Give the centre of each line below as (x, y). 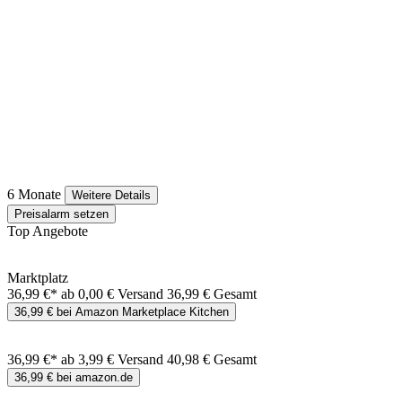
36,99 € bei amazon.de (74, 378)
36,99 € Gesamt (212, 294)
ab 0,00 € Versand (114, 294)
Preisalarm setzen (61, 214)
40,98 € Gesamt (212, 360)
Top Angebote (48, 232)
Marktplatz (38, 278)
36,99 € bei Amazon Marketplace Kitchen (122, 312)
